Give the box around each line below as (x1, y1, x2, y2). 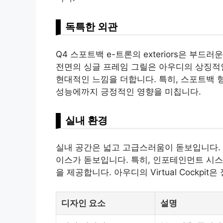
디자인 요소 (61, 198, 106, 208)
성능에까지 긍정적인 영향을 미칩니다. (56, 86, 201, 97)
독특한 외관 (65, 20, 117, 33)
